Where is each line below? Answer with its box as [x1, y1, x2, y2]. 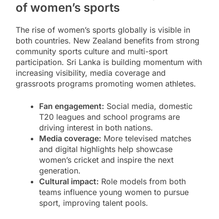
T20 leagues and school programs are [39, 112, 180, 122]
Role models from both [99, 176, 186, 187]
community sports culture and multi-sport [16, 46, 168, 57]
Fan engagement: [39, 101, 104, 111]
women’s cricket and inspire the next [39, 155, 174, 165]
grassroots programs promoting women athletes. [16, 79, 196, 89]
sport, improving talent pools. [39, 198, 148, 208]
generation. [39, 166, 81, 176]
